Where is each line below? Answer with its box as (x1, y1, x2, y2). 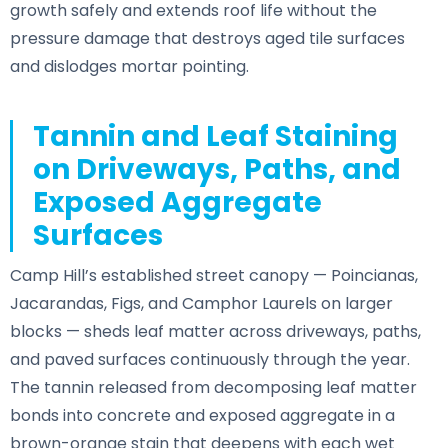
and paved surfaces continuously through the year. (10, 347, 410, 371)
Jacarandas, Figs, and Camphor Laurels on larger (10, 291, 393, 315)
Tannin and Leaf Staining (32, 116, 398, 156)
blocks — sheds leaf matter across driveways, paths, (10, 319, 421, 343)
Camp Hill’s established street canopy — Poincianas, (10, 263, 418, 287)
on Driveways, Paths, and (32, 149, 401, 189)
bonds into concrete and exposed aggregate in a (10, 403, 395, 427)
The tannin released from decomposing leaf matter (10, 375, 417, 399)
